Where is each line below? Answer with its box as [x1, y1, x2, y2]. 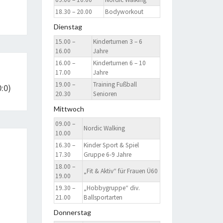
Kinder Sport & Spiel [84, 141, 139, 149]
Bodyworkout [105, 7, 144, 16]
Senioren [93, 90, 117, 98]
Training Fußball [93, 80, 137, 89]
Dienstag [53, 22, 82, 31]
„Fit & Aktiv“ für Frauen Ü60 [84, 167, 158, 175]
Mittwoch [53, 105, 84, 113]
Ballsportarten [84, 193, 123, 202]
